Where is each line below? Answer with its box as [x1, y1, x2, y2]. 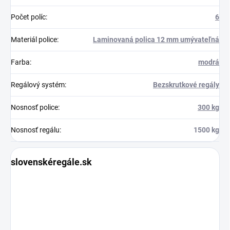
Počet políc [11, 12, 46, 21]
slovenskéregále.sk [11, 156, 92, 167]
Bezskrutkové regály [153, 80, 219, 89]
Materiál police [11, 35, 57, 44]
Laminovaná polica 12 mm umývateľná [93, 35, 219, 44]
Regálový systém [11, 80, 65, 89]
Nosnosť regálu [11, 125, 60, 134]
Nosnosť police [11, 103, 58, 111]
